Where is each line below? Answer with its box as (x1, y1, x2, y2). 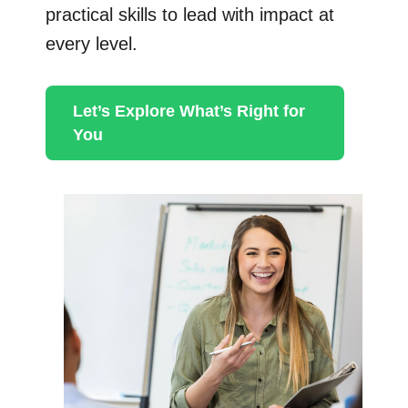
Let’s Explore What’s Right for (73, 102, 305, 121)
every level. (46, 34, 138, 55)
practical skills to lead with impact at (46, 5, 334, 25)
